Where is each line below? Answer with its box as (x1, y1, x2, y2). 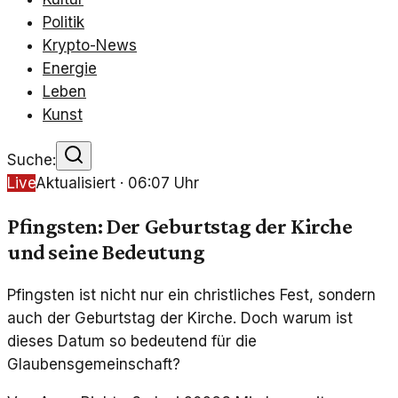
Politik (43, 13, 84, 31)
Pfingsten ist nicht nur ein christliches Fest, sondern (7, 286, 376, 305)
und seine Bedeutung (7, 239, 205, 265)
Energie (43, 60, 97, 77)
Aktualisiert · (36, 174, 128, 192)
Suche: (7, 151, 56, 169)
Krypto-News (43, 36, 137, 54)
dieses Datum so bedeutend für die (7, 332, 257, 351)
